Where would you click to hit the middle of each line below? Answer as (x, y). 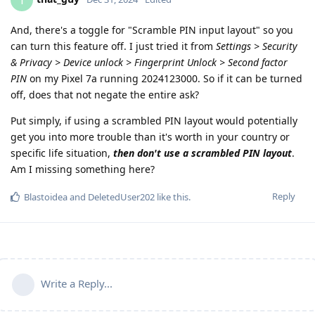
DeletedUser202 (121, 197)
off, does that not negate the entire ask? (105, 95)
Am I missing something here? (83, 169)
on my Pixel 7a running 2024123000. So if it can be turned (165, 79)
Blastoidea (46, 197)
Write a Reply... (77, 284)
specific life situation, (62, 153)
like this (172, 197)
